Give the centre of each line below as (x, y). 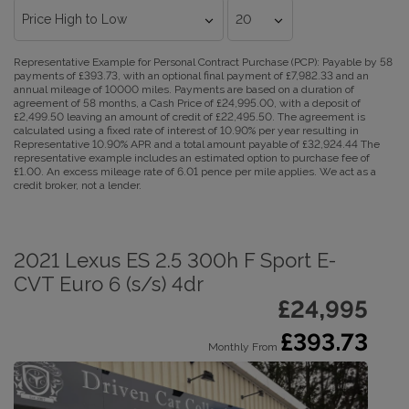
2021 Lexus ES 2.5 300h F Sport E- (175, 260)
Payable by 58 (356, 62)
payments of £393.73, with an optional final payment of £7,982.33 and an (191, 76)
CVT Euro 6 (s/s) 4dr (109, 284)
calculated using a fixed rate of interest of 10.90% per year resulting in (186, 131)
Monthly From (243, 347)
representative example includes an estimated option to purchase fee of (192, 158)
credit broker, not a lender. (78, 185)
